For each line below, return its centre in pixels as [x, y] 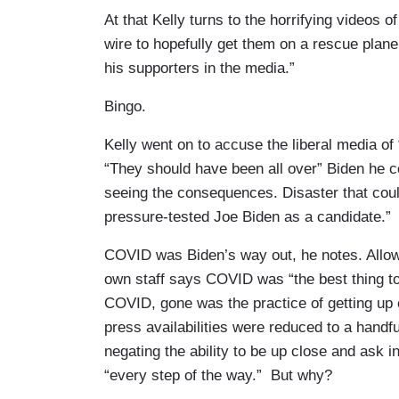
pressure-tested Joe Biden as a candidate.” [248, 216]
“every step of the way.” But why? [218, 375]
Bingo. [125, 106]
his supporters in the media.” [199, 68]
